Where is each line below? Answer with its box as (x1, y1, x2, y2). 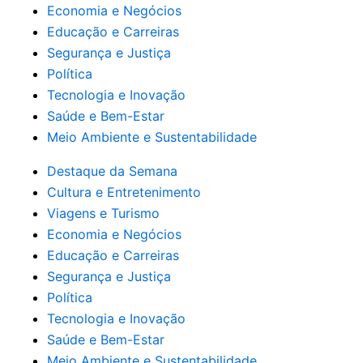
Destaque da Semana (47, 163, 177, 179)
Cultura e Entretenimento (47, 184, 201, 200)
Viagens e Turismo (47, 205, 160, 221)
